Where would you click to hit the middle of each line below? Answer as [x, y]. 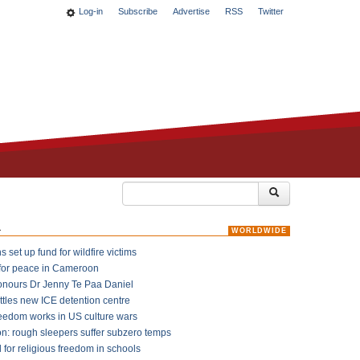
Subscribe [138, 11]
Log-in [91, 11]
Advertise [191, 11]
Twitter [271, 11]
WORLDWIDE [259, 231]
